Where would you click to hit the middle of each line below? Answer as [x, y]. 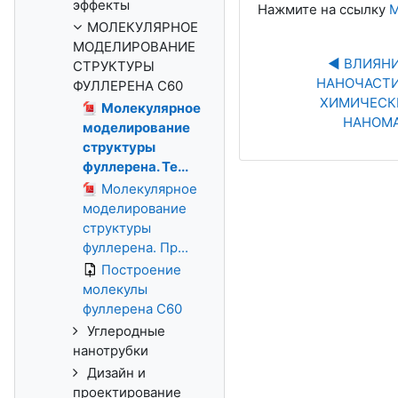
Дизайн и [116, 373]
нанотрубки [111, 350]
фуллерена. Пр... [135, 247]
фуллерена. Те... [135, 167]
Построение [141, 270]
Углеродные [126, 331]
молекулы [115, 289]
